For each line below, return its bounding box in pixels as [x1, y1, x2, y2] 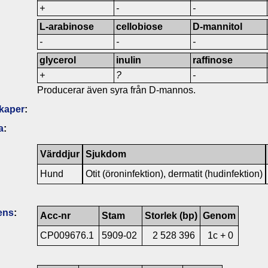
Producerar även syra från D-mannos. [37, 84, 196, 95]
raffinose [193, 54, 233, 65]
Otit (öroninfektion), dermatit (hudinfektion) [86, 168, 263, 179]
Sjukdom [86, 148, 126, 159]
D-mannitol [193, 21, 243, 32]
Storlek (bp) [145, 210, 197, 221]
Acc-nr [40, 210, 71, 221]
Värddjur [40, 148, 80, 159]
